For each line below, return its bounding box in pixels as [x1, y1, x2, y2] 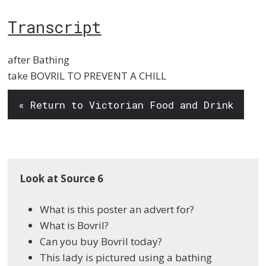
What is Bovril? [40, 218, 109, 233]
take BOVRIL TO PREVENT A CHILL [8, 69, 167, 83]
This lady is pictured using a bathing [40, 251, 213, 265]
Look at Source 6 [20, 171, 104, 185]
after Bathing [8, 53, 70, 67]
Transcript [8, 15, 102, 37]
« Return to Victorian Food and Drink [18, 97, 234, 112]
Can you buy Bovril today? [40, 235, 163, 249]
